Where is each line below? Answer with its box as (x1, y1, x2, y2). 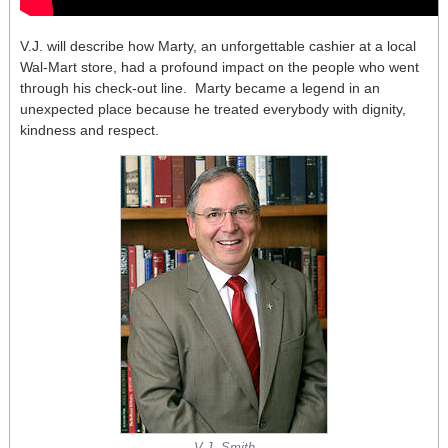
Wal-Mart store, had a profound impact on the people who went (20, 59, 419, 75)
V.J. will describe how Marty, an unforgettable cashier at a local (20, 38, 416, 54)
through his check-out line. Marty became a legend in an (20, 80, 380, 96)
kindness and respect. (20, 122, 159, 138)
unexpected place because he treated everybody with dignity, (20, 101, 406, 117)
